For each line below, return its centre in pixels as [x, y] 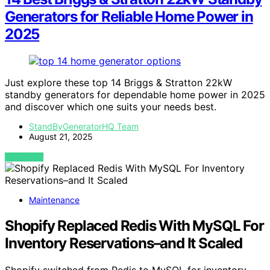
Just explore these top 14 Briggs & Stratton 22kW [118, 83]
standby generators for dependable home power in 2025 [135, 95]
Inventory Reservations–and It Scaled [124, 243]
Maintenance [54, 200]
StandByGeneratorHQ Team [84, 127]
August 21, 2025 [61, 137]
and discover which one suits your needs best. [111, 107]
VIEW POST [24, 157]
